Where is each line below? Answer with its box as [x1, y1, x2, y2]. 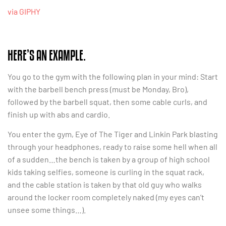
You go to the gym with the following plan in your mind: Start [8, 71, 218, 81]
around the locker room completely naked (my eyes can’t [8, 192, 204, 202]
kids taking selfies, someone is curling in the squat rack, [8, 167, 204, 177]
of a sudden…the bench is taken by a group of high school [8, 154, 210, 164]
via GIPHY [8, 6, 40, 16]
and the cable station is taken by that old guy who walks [8, 180, 202, 190]
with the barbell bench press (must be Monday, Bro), [8, 84, 189, 94]
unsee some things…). [8, 205, 86, 215]
